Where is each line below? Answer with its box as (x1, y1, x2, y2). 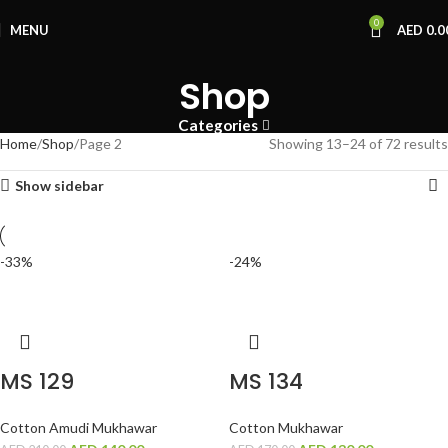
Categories (178, 116, 259, 135)
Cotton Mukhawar (229, 419, 343, 437)
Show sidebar (15, 177, 105, 195)
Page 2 (79, 135, 122, 153)
